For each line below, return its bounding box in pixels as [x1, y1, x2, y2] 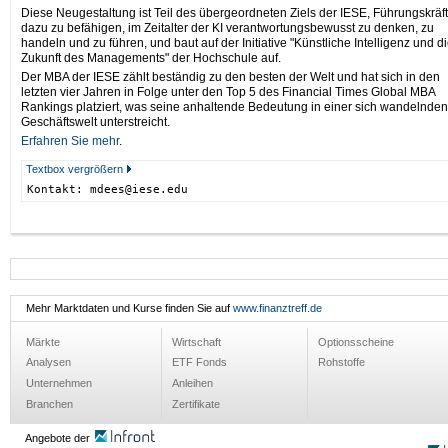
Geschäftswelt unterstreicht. [21, 115, 170, 130]
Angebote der [25, 432, 93, 445]
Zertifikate [172, 397, 220, 410]
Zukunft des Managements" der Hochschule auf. [21, 51, 281, 66]
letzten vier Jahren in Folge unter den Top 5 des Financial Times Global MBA [21, 85, 435, 100]
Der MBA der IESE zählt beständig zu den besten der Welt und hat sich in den [21, 70, 440, 85]
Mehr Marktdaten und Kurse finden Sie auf [26, 302, 233, 315]
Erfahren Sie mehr [21, 134, 119, 149]
